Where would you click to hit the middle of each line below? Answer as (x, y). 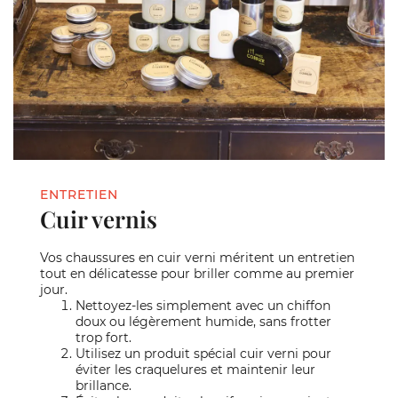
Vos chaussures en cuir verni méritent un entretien (197, 258)
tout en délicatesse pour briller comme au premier (197, 274)
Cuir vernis (99, 219)
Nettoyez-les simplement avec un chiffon (203, 306)
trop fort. (103, 338)
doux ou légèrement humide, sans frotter (203, 322)
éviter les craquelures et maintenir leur (195, 370)
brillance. (103, 386)
